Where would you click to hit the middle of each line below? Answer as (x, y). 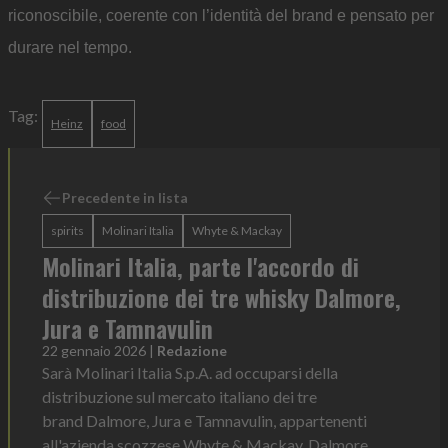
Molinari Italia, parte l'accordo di (200, 266)
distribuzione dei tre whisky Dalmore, (221, 297)
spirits (67, 230)
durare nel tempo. (70, 47)
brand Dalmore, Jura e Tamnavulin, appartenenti (204, 420)
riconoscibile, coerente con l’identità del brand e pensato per (221, 15)
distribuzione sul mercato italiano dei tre (179, 396)
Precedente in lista (125, 197)
